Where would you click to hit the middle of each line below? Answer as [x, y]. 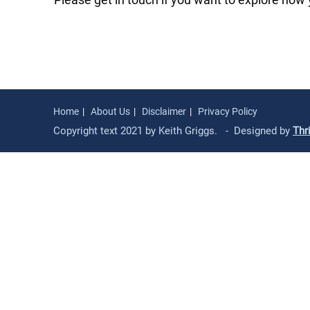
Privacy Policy [228, 111]
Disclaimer [164, 111]
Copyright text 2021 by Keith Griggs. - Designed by [173, 131]
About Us [110, 111]
